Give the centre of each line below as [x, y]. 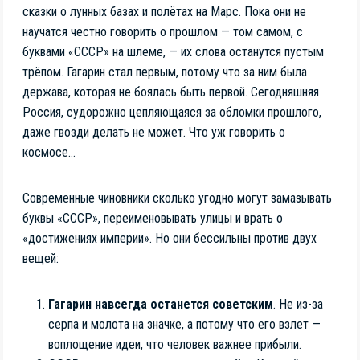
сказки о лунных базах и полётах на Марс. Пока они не [164, 12]
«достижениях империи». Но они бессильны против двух [170, 239]
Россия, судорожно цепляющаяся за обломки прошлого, [172, 112]
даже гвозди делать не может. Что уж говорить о [154, 133]
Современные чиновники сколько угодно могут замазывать [177, 198]
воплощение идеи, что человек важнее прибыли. [175, 345]
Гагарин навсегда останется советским [161, 305]
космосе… [49, 153]
